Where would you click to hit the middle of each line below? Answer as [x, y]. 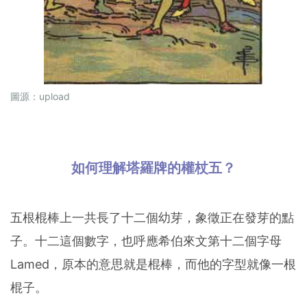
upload [54, 97]
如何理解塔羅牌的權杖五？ [153, 168]
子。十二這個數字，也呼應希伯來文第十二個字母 [146, 241]
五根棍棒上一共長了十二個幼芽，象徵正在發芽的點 [152, 218]
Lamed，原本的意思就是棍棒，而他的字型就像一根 [153, 265]
